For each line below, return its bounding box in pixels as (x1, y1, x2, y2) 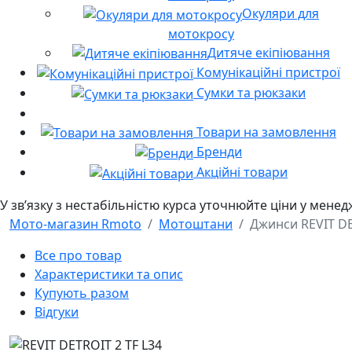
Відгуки (35, 302, 79, 321)
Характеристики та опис (35, 265, 183, 283)
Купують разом (35, 284, 129, 302)
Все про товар (35, 246, 122, 264)
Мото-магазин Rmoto (9, 214, 141, 233)
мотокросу (168, 24, 234, 42)
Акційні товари (193, 163, 288, 181)
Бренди (193, 143, 242, 161)
